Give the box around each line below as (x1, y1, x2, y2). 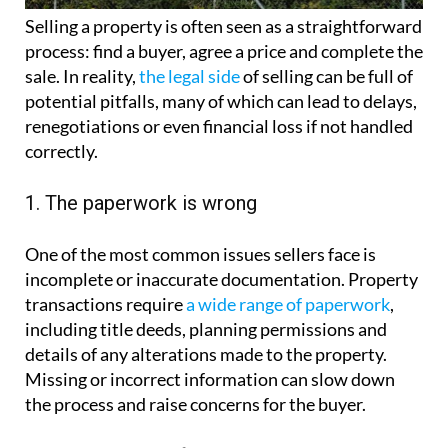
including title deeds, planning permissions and (25, 317, 387, 340)
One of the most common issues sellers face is (25, 242, 376, 265)
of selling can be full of (240, 64, 413, 87)
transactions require (25, 292, 186, 315)
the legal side (139, 64, 240, 87)
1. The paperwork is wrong (25, 190, 257, 215)
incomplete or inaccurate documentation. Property (25, 267, 418, 290)
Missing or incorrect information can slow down (25, 367, 395, 390)
